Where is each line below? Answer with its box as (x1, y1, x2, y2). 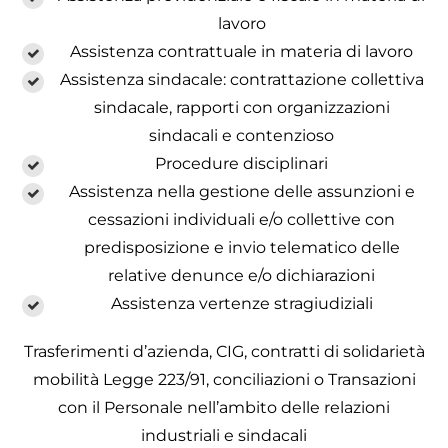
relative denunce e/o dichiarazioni (108, 266, 375, 286)
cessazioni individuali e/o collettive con (88, 210, 395, 230)
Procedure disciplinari (155, 154, 328, 174)
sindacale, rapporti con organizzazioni (93, 98, 390, 118)
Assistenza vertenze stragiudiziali (110, 294, 373, 314)
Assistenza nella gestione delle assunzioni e (68, 182, 415, 202)
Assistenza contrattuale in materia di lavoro (70, 42, 413, 62)
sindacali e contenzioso (149, 126, 334, 146)
